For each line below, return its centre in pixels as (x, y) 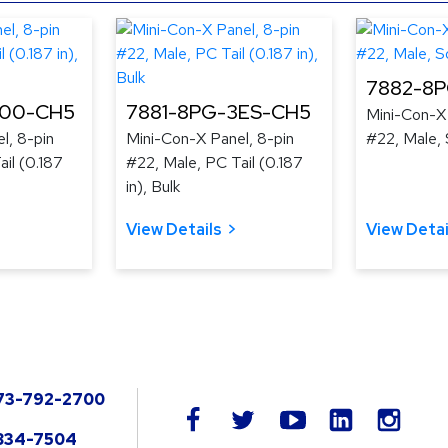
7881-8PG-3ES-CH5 (218, 111)
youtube (333, 417)
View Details (174, 229)
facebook (237, 417)
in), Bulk (153, 186)
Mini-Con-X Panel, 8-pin (210, 138)
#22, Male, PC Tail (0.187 (214, 162)
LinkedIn (383, 415)
